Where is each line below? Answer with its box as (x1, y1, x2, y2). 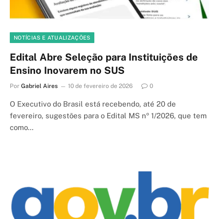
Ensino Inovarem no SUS (10, 64, 125, 76)
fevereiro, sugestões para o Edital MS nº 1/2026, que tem (10, 111, 207, 120)
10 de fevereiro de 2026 (68, 82, 132, 89)
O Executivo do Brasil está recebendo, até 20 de (10, 99, 176, 108)
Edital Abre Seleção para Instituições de (10, 51, 198, 63)
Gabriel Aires (21, 82, 58, 89)
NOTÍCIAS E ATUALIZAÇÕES (14, 34, 90, 41)
